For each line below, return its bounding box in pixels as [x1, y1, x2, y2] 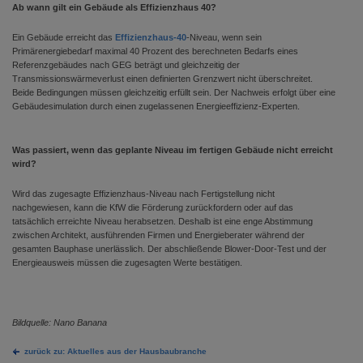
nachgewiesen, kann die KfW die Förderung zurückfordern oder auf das [12, 203, 293, 212]
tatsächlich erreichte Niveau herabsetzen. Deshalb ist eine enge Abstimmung [12, 216, 313, 226]
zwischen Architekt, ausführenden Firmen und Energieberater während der [12, 230, 305, 240]
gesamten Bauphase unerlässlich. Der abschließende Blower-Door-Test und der [12, 244, 327, 254]
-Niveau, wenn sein [186, 32, 262, 42]
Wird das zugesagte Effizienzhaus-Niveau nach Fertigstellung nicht [12, 189, 275, 199]
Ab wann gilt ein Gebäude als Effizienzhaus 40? [12, 2, 216, 12]
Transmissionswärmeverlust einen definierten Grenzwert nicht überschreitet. [12, 74, 313, 83]
